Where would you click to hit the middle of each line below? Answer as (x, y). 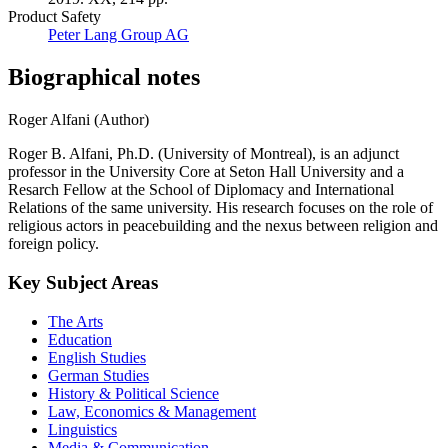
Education (80, 339)
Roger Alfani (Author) (78, 120)
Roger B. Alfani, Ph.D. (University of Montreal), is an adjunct (203, 154)
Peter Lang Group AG (118, 35)
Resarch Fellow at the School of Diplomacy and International (201, 190)
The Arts (75, 321)
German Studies (98, 375)
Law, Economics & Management (152, 411)
